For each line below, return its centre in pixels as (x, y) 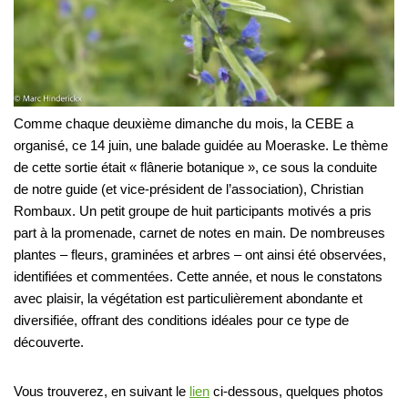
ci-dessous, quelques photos (296, 391)
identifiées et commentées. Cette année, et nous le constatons (198, 276)
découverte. (49, 342)
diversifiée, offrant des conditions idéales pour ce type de (181, 320)
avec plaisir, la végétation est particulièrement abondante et (188, 298)
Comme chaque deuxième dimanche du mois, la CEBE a (184, 123)
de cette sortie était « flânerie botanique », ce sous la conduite (195, 167)
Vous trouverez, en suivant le (102, 391)
